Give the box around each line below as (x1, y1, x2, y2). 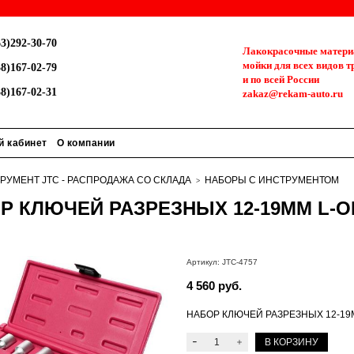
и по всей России (243, 73, 320, 85)
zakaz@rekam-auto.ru (243, 87, 344, 100)
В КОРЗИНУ (264, 337, 318, 348)
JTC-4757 (221, 258, 258, 266)
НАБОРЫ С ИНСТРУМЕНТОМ (205, 175, 339, 186)
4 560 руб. (186, 279, 242, 292)
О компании (56, 137, 115, 149)
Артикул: (186, 258, 220, 266)
